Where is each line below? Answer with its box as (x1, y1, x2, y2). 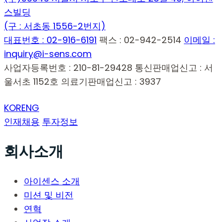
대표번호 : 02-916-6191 (4, 34, 97, 47)
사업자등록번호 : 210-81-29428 (4, 61, 132, 74)
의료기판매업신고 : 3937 (61, 75, 161, 88)
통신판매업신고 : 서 (135, 61, 213, 74)
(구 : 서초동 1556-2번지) (4, 20, 106, 33)
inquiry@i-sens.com (4, 48, 92, 60)
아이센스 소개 (24, 175, 80, 188)
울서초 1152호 (4, 75, 58, 88)
